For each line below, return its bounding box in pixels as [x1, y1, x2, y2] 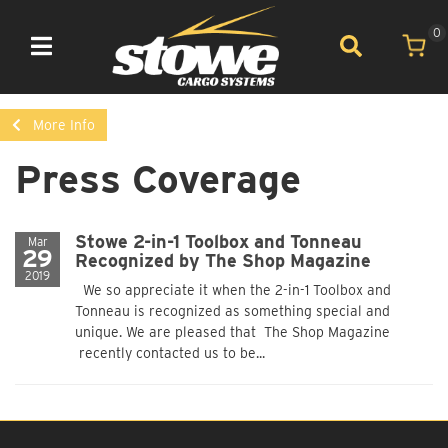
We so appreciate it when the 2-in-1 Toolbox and [75, 281, 391, 298]
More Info [33, 116, 95, 133]
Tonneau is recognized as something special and [75, 302, 390, 319]
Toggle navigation [40, 51, 124, 64]
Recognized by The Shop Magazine [75, 249, 371, 271]
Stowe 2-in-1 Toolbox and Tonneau [75, 230, 362, 252]
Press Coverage [15, 155, 301, 202]
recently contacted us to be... [75, 344, 265, 361]
